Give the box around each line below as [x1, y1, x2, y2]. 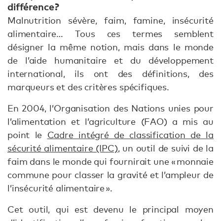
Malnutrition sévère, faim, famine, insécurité [7, 15, 214, 26]
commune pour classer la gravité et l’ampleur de [7, 169, 214, 181]
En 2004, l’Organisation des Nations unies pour [7, 103, 214, 114]
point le [7, 129, 47, 141]
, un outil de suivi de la [117, 143, 214, 154]
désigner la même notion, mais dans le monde [7, 41, 214, 53]
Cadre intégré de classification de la [47, 129, 214, 141]
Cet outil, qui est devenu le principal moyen [7, 204, 214, 215]
